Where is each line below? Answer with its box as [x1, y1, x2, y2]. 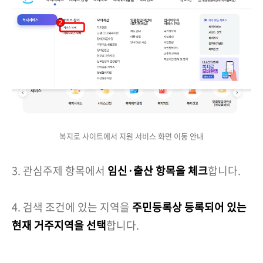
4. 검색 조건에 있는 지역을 [12, 199, 132, 215]
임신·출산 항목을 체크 [107, 163, 208, 178]
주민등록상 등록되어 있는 [132, 199, 247, 215]
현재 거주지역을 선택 [12, 217, 106, 233]
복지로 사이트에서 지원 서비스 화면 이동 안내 [59, 130, 204, 142]
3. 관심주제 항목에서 [12, 163, 107, 178]
